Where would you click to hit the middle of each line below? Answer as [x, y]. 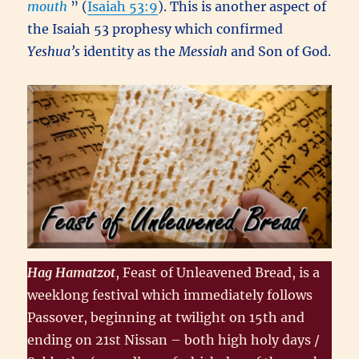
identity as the [130, 52]
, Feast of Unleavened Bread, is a [218, 272]
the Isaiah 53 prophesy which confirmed [155, 29]
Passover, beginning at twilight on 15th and [166, 317]
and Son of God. [280, 52]
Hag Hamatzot [72, 272]
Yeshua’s [54, 52]
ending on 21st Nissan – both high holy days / [174, 339]
